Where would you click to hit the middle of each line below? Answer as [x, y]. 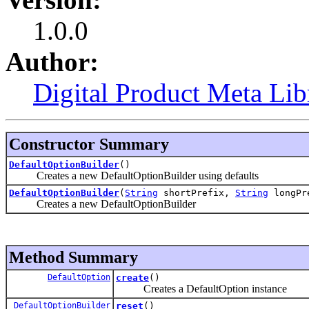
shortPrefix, [197, 192]
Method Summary [73, 257]
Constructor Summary [89, 144]
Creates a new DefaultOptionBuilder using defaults [134, 175]
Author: [52, 61]
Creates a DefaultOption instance [201, 288]
